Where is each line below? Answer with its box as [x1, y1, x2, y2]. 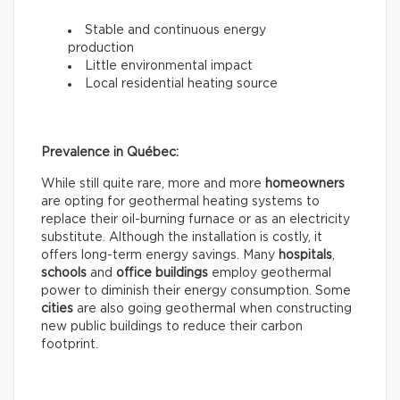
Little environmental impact [85, 60, 253, 73]
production [68, 42, 134, 55]
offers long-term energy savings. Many [41, 249, 279, 262]
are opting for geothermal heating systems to [41, 196, 320, 209]
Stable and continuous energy [85, 24, 266, 37]
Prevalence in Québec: [41, 146, 179, 160]
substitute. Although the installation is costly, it [41, 231, 322, 245]
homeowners [265, 178, 345, 191]
